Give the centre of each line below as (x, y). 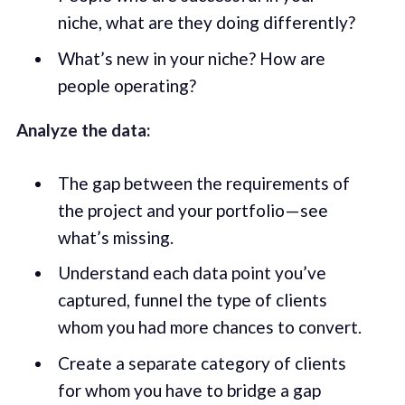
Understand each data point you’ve (192, 273)
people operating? (127, 85)
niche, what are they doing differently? (206, 23)
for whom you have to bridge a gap (189, 390)
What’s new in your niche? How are (191, 58)
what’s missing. (115, 237)
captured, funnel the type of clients (192, 300)
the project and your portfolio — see (193, 210)
